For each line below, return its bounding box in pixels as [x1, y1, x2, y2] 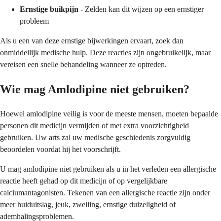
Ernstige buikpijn [20, 4, 78, 13]
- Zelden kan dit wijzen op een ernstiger [78, 4, 204, 13]
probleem [20, 16, 49, 25]
